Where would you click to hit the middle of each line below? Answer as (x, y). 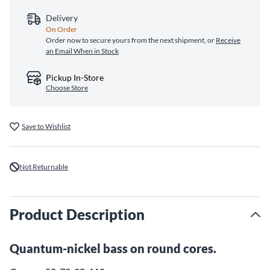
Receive (228, 40)
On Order (61, 29)
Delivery (62, 18)
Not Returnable (44, 167)
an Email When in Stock (82, 51)
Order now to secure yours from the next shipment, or (131, 40)
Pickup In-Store (75, 77)
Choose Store (67, 88)
